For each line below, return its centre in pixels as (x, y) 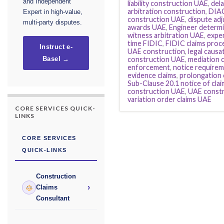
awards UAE (147, 27)
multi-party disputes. (52, 23)
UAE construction (156, 51)
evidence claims (152, 75)
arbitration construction (166, 11)
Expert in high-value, (53, 12)
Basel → (56, 59)
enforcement (149, 67)
